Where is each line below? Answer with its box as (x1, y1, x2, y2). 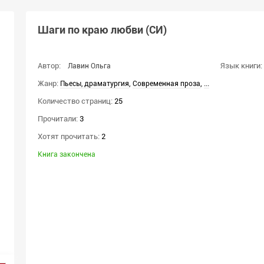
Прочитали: (38, 114, 78, 123)
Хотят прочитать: (38, 132, 100, 141)
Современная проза (133, 80, 200, 88)
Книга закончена (38, 150, 95, 159)
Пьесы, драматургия (60, 80, 129, 88)
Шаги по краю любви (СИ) (38, 24, 167, 36)
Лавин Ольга (68, 62, 111, 70)
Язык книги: (220, 61, 262, 70)
